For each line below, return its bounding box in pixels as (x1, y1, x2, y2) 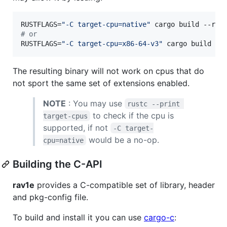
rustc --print (127, 99, 184, 108)
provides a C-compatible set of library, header (34, 179, 215, 190)
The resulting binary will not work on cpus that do (13, 65, 204, 76)
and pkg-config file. (13, 192, 88, 202)
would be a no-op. (86, 134, 160, 145)
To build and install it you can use (13, 212, 144, 222)
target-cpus (43, 111, 88, 120)
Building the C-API (13, 158, 102, 170)
